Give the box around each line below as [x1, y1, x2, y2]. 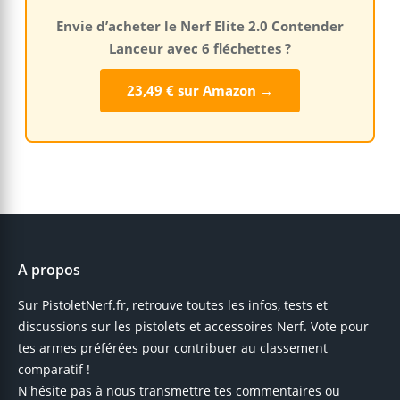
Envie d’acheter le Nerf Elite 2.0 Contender [56, 16, 344, 35]
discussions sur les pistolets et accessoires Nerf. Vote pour [18, 318, 369, 335]
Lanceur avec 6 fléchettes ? [109, 38, 291, 57]
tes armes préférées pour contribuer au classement [18, 339, 328, 356]
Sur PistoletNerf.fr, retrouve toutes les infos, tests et [18, 296, 328, 313]
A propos [18, 260, 80, 279]
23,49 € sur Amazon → [127, 80, 273, 99]
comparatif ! [18, 361, 90, 378]
